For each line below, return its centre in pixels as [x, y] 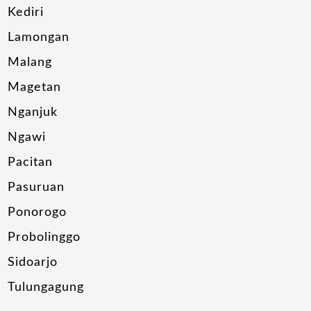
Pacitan [31, 163]
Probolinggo [44, 238]
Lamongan [39, 38]
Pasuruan [36, 188]
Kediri [26, 13]
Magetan [35, 88]
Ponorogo [37, 213]
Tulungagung [46, 288]
